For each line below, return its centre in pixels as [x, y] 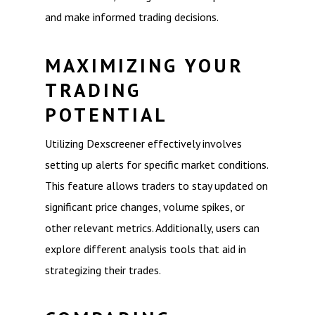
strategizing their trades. [103, 270]
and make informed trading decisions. [132, 17]
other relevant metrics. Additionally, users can [152, 228]
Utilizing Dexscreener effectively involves [143, 143]
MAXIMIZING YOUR [144, 65]
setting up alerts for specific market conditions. [156, 165]
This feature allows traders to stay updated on [156, 186]
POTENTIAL [107, 115]
